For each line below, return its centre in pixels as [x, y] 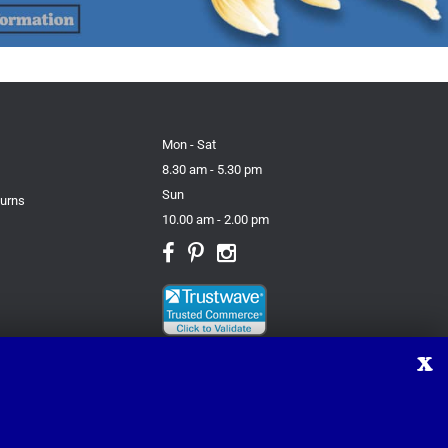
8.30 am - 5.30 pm [212, 170]
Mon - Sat [189, 145]
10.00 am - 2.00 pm [216, 220]
